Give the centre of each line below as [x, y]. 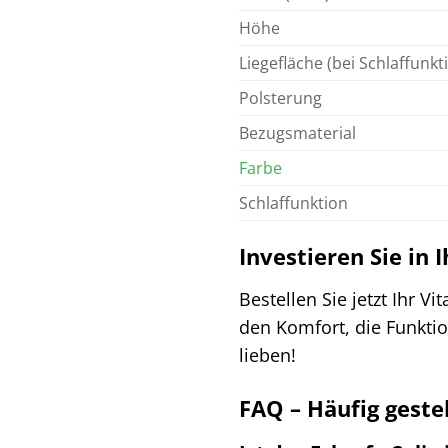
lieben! [267, 354]
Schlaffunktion [293, 202]
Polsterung [280, 97]
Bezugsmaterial [297, 132]
